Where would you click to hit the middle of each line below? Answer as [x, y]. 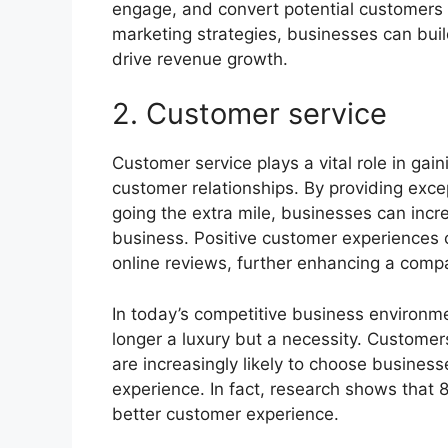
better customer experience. [225, 413]
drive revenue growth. [200, 58]
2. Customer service [249, 114]
